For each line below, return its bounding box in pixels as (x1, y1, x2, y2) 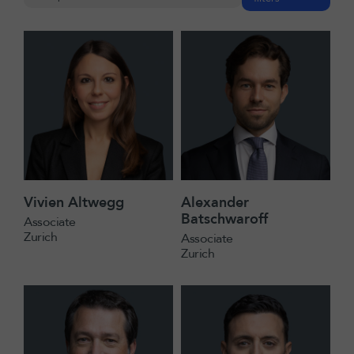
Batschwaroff (181, 209, 268, 229)
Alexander (181, 193, 249, 213)
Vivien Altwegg (24, 193, 124, 213)
